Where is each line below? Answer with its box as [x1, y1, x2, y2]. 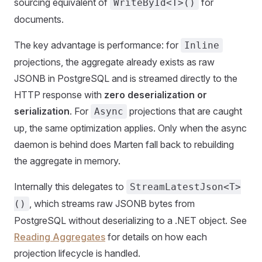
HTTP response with [14, 89, 104, 101]
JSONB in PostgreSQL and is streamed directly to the [14, 73, 237, 85]
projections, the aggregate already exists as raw [14, 56, 215, 68]
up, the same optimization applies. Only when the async [14, 122, 247, 135]
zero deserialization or [104, 89, 207, 101]
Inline [184, 40, 219, 51]
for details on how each [105, 231, 207, 243]
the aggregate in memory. [14, 155, 120, 167]
